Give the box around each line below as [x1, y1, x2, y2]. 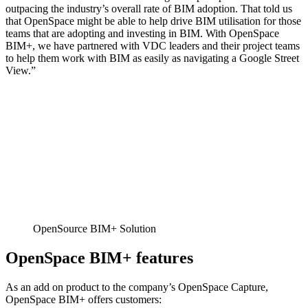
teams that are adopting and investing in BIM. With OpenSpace [5, 27, 279, 39]
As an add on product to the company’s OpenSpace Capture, [5, 281, 268, 294]
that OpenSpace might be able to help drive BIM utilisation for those [5, 14, 301, 27]
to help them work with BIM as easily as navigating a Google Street [5, 52, 299, 64]
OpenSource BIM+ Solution [33, 223, 156, 235]
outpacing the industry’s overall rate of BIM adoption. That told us [5, 2, 292, 14]
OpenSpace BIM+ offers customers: [5, 294, 162, 306]
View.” [5, 64, 36, 76]
